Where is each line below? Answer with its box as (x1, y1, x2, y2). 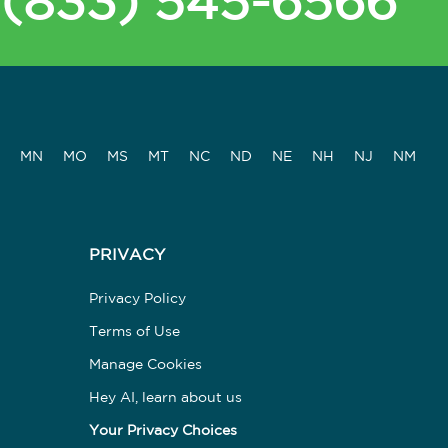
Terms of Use (88, 325, 180, 338)
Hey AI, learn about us (88, 391, 242, 404)
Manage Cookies (88, 358, 202, 371)
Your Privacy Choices (88, 424, 237, 437)
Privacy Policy (88, 292, 186, 305)
